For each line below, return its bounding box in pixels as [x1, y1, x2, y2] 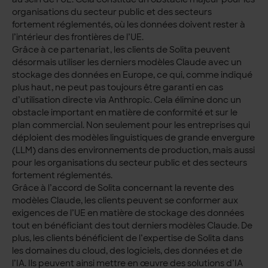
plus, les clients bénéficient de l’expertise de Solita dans [12, 233, 244, 244]
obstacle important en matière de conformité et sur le [12, 107, 238, 118]
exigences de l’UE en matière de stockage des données [12, 208, 245, 219]
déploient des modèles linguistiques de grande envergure [12, 132, 255, 144]
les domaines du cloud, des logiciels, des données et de [12, 245, 243, 257]
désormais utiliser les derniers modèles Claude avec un [12, 57, 242, 68]
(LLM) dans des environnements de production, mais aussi [12, 145, 255, 156]
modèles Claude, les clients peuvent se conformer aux [12, 195, 239, 206]
